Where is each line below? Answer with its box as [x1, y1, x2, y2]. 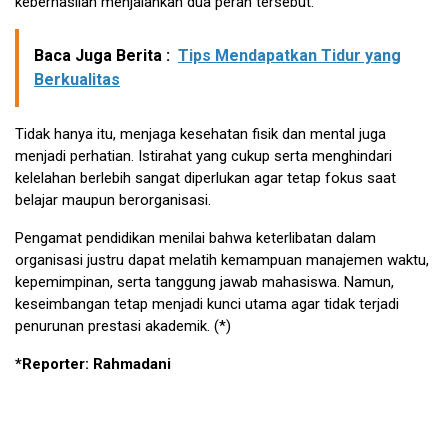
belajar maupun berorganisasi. [15, 190, 211, 209]
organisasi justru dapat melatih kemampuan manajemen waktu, [15, 250, 429, 269]
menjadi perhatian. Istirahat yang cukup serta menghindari [15, 146, 392, 165]
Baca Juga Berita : [34, 45, 170, 65]
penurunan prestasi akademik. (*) [15, 316, 231, 335]
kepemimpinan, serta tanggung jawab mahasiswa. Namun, [15, 272, 394, 291]
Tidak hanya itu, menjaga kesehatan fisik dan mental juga [15, 124, 386, 143]
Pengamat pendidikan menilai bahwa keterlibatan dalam [15, 228, 376, 247]
